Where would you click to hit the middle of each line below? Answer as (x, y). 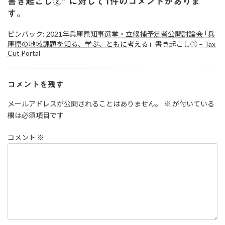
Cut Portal (24, 53)
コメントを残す (36, 84)
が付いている (193, 104)
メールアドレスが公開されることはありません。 (85, 104)
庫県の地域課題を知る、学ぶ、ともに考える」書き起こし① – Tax (111, 44)
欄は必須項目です (36, 116)
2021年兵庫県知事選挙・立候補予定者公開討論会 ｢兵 (131, 34)
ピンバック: (27, 34)
